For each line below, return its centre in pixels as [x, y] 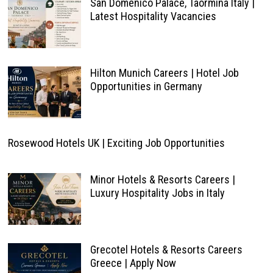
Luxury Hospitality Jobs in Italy [157, 193]
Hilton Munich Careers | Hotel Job [164, 73]
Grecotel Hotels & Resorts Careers [166, 250]
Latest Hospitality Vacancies [153, 16]
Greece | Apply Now [133, 263]
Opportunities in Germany [146, 86]
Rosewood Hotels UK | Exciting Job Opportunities [116, 143]
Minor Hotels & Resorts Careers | [162, 179]
